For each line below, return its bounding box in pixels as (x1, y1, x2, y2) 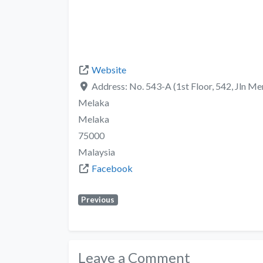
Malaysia (78, 146, 115, 157)
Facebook (92, 162, 133, 174)
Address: (92, 80, 129, 92)
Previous (81, 194, 115, 204)
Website (92, 63, 126, 75)
